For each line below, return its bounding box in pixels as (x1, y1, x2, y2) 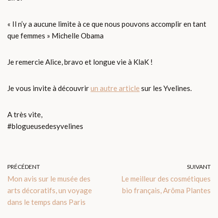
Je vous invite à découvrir (7, 84, 91, 93)
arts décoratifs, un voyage (7, 186, 92, 195)
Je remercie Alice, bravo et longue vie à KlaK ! (7, 57, 153, 67)
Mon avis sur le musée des (7, 174, 91, 183)
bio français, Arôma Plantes (122, 186, 211, 195)
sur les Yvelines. (140, 84, 192, 93)
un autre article (91, 84, 140, 93)
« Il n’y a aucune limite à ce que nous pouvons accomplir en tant (7, 19, 206, 29)
